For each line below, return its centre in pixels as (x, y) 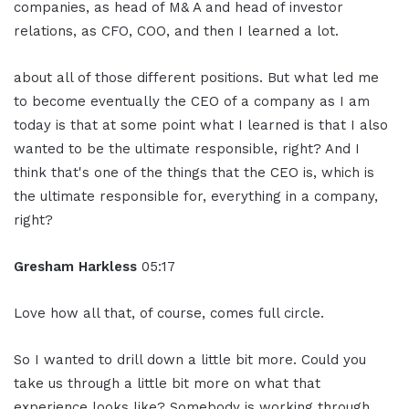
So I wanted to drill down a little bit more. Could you (190, 360)
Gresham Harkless (78, 267)
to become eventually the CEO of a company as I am (192, 102)
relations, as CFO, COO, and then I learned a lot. (176, 31)
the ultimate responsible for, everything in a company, (196, 197)
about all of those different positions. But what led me (196, 78)
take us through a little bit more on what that (167, 384)
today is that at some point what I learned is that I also (201, 126)
